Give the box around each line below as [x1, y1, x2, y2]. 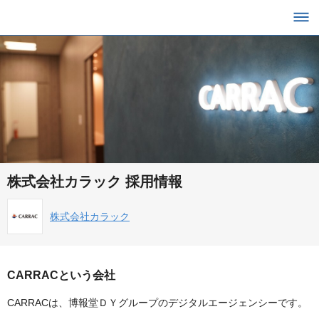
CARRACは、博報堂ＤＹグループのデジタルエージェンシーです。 [7, 297, 308, 309]
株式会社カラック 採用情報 [7, 174, 182, 190]
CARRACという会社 [7, 269, 115, 282]
